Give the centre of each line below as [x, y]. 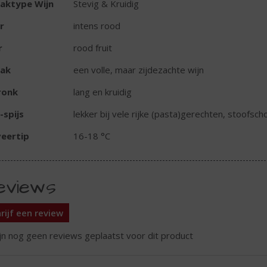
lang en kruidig [102, 92]
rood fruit [92, 48]
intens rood [97, 26]
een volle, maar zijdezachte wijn [138, 70]
